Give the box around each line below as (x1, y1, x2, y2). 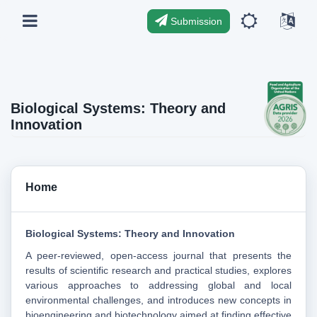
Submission (168, 15, 222, 27)
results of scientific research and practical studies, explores (25, 265, 292, 277)
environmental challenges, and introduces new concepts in (25, 294, 292, 306)
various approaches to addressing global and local (25, 279, 292, 292)
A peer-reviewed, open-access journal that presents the (25, 250, 292, 262)
